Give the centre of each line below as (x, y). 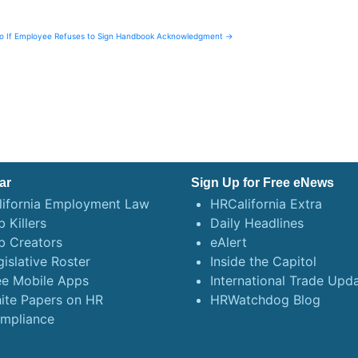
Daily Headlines (257, 223)
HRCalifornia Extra (266, 204)
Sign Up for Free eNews (263, 183)
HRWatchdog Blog (265, 300)
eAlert (229, 243)
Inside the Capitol (263, 262)
